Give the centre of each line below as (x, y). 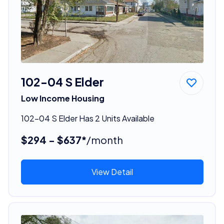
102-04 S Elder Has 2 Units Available (87, 118)
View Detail (112, 171)
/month (104, 139)
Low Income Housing (62, 98)
